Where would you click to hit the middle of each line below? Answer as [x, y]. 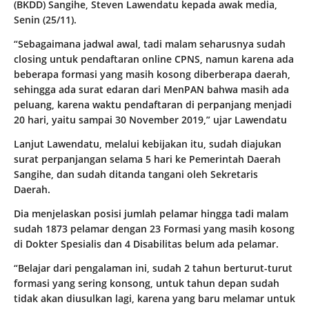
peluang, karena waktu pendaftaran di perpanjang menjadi [153, 105]
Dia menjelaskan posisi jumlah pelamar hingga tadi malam [151, 214]
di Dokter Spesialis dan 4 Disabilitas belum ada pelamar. [146, 244]
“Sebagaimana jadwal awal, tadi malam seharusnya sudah [150, 44]
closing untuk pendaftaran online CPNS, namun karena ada [154, 59]
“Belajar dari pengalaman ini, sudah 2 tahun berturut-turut [153, 268]
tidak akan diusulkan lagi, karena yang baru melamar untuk [154, 299]
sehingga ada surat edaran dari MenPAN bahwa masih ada [151, 90]
